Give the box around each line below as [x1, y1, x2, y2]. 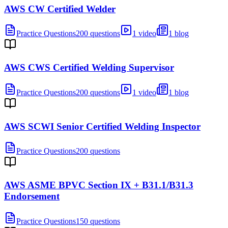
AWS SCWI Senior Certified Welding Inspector [4, 121, 201, 132]
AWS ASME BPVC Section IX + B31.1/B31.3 [4, 180, 193, 191]
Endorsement [4, 191, 60, 202]
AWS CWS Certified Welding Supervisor [4, 62, 174, 73]
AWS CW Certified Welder [4, 3, 116, 14]
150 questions [76, 216, 120, 225]
